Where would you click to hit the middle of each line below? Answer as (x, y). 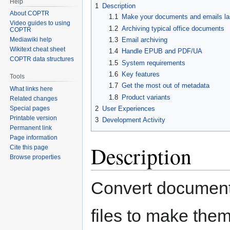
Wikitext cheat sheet (38, 50)
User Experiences (129, 109)
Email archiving (144, 40)
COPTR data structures (42, 59)
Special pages (30, 109)
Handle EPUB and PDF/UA (162, 51)
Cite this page (29, 148)
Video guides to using (40, 23)
